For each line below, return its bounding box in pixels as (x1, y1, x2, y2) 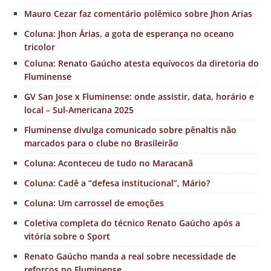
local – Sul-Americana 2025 (24, 103, 134, 116)
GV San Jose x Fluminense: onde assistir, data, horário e (24, 90, 254, 102)
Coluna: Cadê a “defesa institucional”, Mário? (24, 177, 210, 189)
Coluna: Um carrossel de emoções (24, 197, 164, 209)
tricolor (24, 41, 55, 53)
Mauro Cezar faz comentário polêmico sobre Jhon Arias (24, 7, 252, 19)
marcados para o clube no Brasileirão (24, 137, 178, 149)
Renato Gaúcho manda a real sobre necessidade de (24, 250, 236, 262)
